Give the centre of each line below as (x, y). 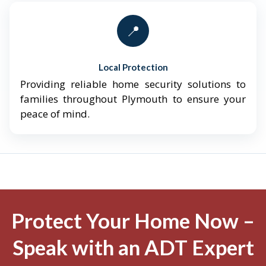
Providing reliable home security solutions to (133, 84)
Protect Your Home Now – (133, 221)
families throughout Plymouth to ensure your (133, 99)
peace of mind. (55, 114)
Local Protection (133, 67)
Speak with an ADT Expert (133, 247)
